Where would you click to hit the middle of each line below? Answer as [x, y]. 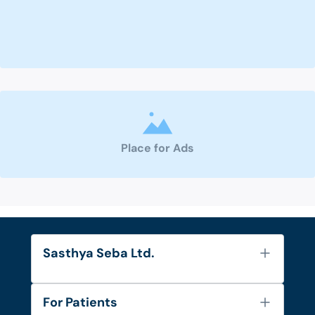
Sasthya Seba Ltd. [99, 253]
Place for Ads [157, 148]
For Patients [80, 303]
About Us [65, 295]
